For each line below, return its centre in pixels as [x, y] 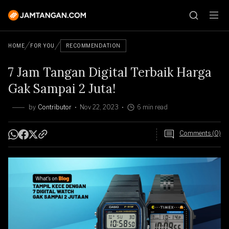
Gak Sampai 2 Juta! [62, 89]
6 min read [152, 107]
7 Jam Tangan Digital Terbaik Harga [110, 72]
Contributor [55, 107]
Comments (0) [200, 133]
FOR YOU [42, 45]
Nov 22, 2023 [99, 107]
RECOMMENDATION [93, 45]
